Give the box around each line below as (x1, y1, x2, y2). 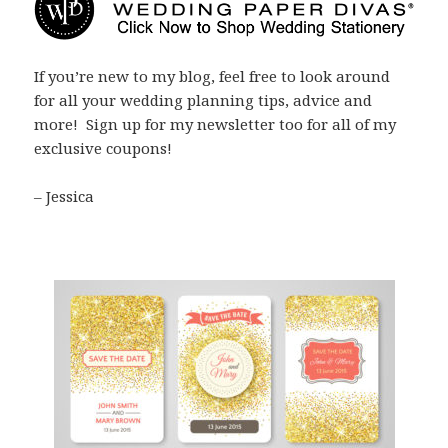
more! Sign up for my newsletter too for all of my (34, 113, 397, 134)
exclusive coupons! (34, 137, 173, 158)
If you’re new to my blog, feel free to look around (34, 65, 391, 86)
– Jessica (34, 185, 95, 206)
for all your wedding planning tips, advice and (34, 89, 373, 110)
